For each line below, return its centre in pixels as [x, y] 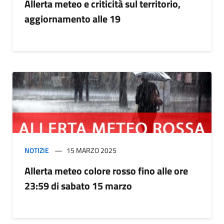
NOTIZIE [37, 150]
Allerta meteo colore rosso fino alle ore [106, 171]
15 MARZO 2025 [91, 150]
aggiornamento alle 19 [72, 19]
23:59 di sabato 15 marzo [78, 186]
